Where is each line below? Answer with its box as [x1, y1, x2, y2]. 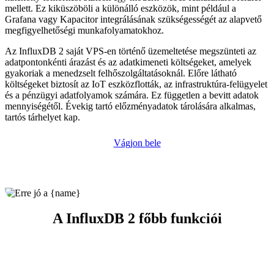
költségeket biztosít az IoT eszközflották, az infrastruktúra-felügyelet [5, 78, 267, 89]
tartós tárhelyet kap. [5, 111, 80, 122]
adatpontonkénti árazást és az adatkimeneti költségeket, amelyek [5, 56, 251, 67]
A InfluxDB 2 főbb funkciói [52, 210, 222, 227]
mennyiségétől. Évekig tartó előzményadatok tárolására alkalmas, [5, 100, 256, 111]
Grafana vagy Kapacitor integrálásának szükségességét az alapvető [5, 13, 262, 24]
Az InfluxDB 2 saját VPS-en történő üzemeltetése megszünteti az [5, 45, 256, 56]
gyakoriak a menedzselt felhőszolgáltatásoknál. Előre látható [5, 67, 237, 78]
